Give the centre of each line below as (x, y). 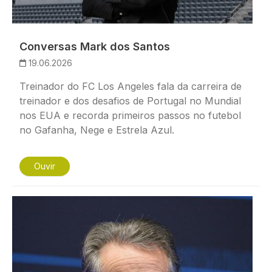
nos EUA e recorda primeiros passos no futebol (130, 116)
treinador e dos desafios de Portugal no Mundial (130, 101)
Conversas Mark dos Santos (95, 47)
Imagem (30, 203)
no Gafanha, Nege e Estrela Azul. (97, 130)
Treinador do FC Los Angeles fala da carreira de (131, 87)
